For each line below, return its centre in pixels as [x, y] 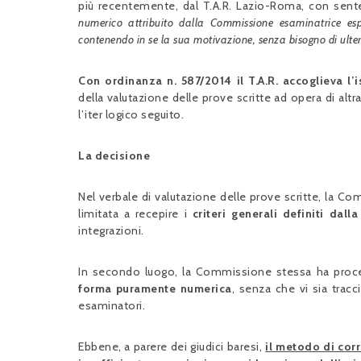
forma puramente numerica [155, 288]
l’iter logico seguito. [131, 114]
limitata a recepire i [135, 214]
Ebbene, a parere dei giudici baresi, [172, 346]
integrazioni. [111, 230]
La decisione [114, 156]
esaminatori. [112, 305]
